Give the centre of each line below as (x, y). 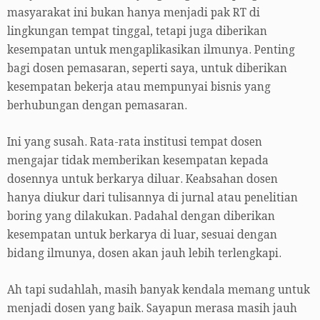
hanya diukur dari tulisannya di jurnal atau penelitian (152, 198)
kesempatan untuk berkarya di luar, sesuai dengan (142, 235)
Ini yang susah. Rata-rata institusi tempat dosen (135, 142)
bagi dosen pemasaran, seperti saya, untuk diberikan (147, 69)
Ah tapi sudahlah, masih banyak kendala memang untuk (159, 290)
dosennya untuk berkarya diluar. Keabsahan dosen (142, 180)
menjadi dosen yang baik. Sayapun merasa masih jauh (152, 309)
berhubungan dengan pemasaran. (97, 106)
